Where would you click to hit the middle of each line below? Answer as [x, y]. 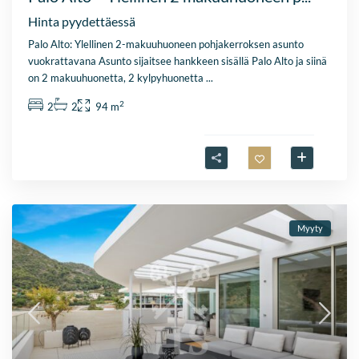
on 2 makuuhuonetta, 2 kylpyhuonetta [117, 78]
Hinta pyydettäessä [82, 22]
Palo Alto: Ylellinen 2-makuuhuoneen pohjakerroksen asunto [166, 44]
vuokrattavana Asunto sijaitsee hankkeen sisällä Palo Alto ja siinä [178, 61]
